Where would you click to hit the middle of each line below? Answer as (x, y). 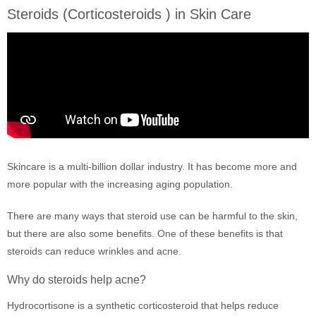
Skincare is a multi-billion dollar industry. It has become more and (152, 166)
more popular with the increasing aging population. (120, 184)
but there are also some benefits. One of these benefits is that (145, 233)
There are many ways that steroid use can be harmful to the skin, (152, 216)
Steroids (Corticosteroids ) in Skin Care (129, 14)
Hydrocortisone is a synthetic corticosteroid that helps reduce (143, 305)
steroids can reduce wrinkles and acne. (94, 251)
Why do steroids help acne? (77, 280)
